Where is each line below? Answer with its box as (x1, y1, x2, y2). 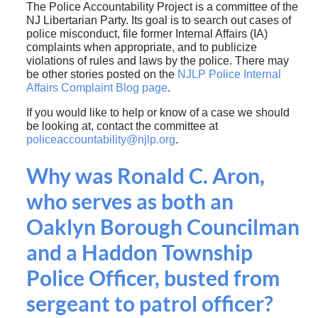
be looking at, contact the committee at (26, 120, 218, 133)
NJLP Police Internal (177, 68, 281, 81)
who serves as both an (26, 190, 234, 214)
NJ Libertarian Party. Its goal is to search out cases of (26, 14, 291, 27)
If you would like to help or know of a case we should (26, 106, 290, 119)
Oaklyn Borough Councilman (26, 215, 300, 240)
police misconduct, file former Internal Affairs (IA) (26, 28, 268, 40)
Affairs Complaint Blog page (26, 82, 168, 94)
